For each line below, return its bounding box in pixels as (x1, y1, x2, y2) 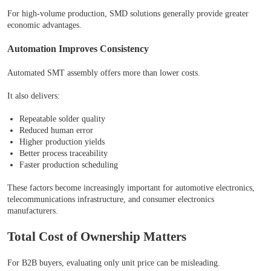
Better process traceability (19, 149, 108, 158)
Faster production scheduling (19, 160, 118, 170)
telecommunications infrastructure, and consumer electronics (7, 195, 214, 204)
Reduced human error (19, 126, 93, 135)
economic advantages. (7, 21, 82, 30)
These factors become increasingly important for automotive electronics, (7, 183, 255, 193)
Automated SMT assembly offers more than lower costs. (7, 68, 200, 78)
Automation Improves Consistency (7, 43, 149, 55)
